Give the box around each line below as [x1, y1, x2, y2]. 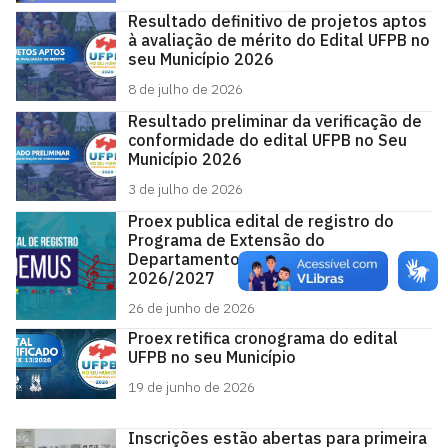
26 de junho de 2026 [128, 299, 255, 317]
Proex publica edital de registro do [128, 211, 394, 231]
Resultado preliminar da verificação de [128, 111, 422, 131]
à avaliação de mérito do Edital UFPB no [128, 30, 430, 50]
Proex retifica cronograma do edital [128, 328, 398, 348]
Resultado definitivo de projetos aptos [128, 11, 427, 31]
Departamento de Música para [128, 249, 357, 269]
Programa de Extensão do [128, 230, 325, 250]
